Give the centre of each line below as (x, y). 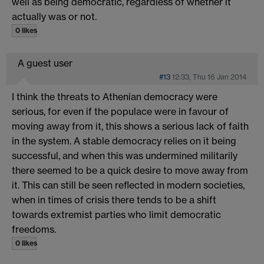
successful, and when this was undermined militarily (125, 155)
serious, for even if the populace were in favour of (120, 111)
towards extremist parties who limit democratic (116, 214)
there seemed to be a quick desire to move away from (130, 170)
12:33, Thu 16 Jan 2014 (209, 77)
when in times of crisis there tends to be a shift (114, 199)
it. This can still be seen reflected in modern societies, (128, 185)
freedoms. (34, 229)
